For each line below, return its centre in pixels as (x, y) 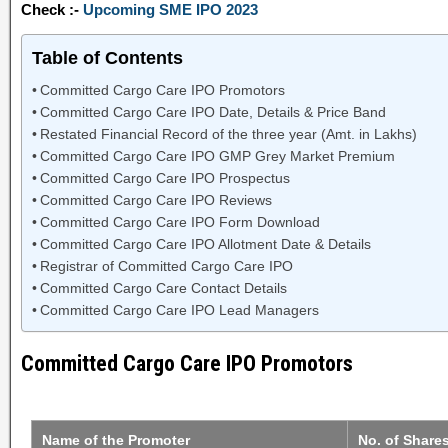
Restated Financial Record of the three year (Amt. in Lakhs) (228, 134)
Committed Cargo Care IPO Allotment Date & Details (205, 244)
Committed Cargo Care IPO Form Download (179, 222)
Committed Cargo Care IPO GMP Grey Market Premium (217, 156)
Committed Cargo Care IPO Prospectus (164, 178)
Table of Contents (107, 58)
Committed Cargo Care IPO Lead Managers (179, 310)
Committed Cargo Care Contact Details (163, 288)
